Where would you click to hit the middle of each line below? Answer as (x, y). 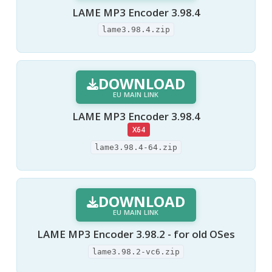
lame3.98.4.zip (136, 30)
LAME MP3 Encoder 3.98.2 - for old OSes (136, 234)
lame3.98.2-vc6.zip (136, 251)
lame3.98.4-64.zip (136, 148)
